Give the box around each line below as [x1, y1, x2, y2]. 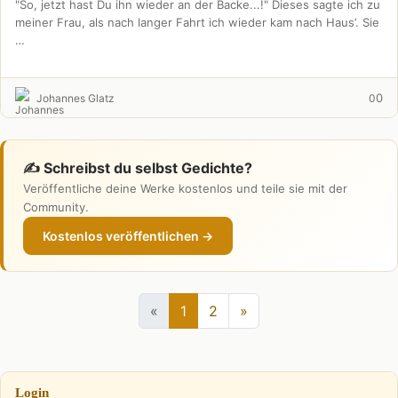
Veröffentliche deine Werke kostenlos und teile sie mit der [23, 181, 347, 195]
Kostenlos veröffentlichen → [43, 228, 213, 243]
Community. [23, 200, 89, 214]
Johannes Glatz [36, 91, 115, 105]
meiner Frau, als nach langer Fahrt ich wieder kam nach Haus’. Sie [15, 15, 379, 29]
